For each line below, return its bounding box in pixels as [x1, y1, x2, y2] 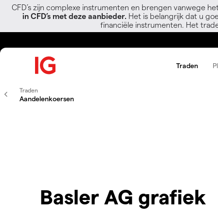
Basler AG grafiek [35, 184, 206, 209]
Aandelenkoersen [19, 94, 74, 103]
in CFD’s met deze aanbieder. [22, 11, 127, 20]
